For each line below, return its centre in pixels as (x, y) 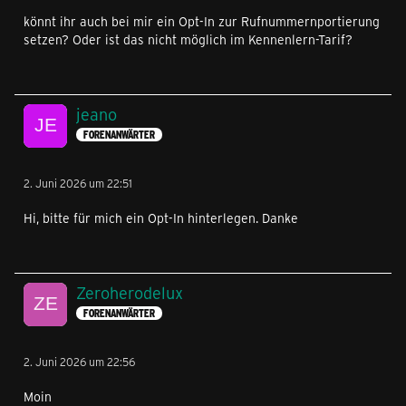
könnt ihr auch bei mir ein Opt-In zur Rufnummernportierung (202, 21)
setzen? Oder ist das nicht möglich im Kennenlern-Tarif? (188, 39)
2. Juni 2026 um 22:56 (79, 361)
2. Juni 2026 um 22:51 (78, 183)
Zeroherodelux (130, 292)
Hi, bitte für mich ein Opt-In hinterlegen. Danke (161, 217)
